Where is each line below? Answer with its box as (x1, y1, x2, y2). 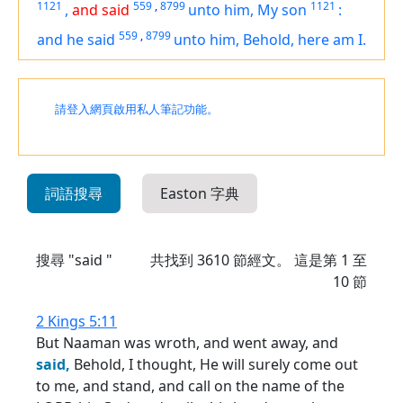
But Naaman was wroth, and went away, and (36, 333, 338, 353)
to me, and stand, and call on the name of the (36, 376, 345, 396)
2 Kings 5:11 (36, 311, 117, 331)
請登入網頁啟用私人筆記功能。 (55, 103, 219, 116)
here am (298, 30, 354, 49)
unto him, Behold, (174, 30, 298, 49)
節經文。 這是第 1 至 (229, 250, 367, 270)
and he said (37, 30, 115, 49)
